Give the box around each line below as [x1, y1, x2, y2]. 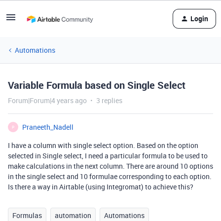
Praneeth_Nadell [22, 122, 74, 132]
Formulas [12, 211, 42, 220]
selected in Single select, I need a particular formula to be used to [8, 151, 208, 160]
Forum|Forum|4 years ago [8, 96, 87, 105]
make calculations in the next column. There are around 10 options [8, 161, 213, 171]
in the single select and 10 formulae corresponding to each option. [8, 172, 212, 181]
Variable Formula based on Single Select [8, 78, 185, 92]
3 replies [96, 96, 122, 105]
